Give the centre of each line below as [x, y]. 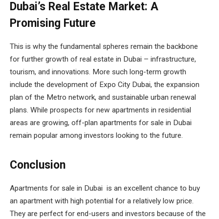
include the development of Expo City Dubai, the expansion [105, 85]
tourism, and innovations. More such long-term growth [98, 72]
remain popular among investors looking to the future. [96, 136]
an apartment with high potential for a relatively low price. [102, 201]
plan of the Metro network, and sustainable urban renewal [103, 98]
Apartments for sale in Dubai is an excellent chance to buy [105, 188]
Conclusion [38, 165]
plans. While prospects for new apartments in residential [100, 110]
